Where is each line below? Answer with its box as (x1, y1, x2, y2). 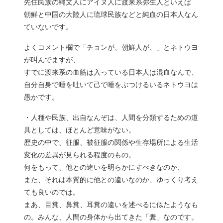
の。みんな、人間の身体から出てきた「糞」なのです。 (24, 213, 198, 222)
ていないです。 (24, 22, 73, 31)
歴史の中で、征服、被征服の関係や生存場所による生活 (24, 138, 198, 147)
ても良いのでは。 (24, 188, 80, 197)
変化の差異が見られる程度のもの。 (24, 150, 135, 159)
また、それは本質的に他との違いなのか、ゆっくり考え (24, 175, 198, 184)
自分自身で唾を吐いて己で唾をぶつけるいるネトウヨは (24, 80, 198, 89)
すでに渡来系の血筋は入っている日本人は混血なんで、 (24, 68, 198, 77)
